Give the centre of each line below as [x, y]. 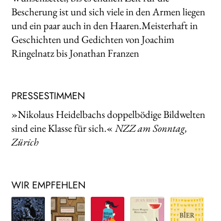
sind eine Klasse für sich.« [63, 128]
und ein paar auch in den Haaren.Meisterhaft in [104, 25]
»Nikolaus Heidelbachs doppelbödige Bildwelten [108, 114]
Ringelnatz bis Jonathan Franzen [75, 53]
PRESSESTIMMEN [48, 96]
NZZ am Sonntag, [151, 128]
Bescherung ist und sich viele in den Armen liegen [108, 11]
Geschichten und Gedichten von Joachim [92, 39]
